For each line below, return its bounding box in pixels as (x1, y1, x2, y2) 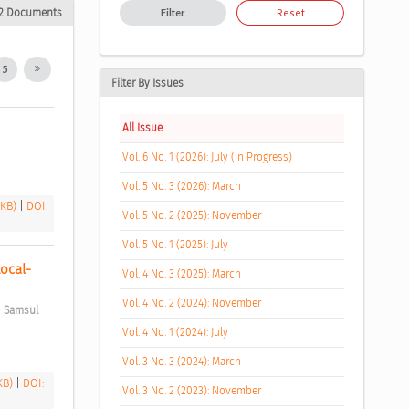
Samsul (3, 303, 38, 317)
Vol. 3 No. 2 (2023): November (122, 383, 262, 397)
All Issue (122, 121, 163, 135)
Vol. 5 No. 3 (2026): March (122, 179, 242, 193)
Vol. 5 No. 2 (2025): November (122, 208, 262, 222)
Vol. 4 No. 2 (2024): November (122, 296, 262, 309)
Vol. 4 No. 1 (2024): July (122, 325, 229, 339)
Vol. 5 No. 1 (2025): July (122, 237, 229, 251)
